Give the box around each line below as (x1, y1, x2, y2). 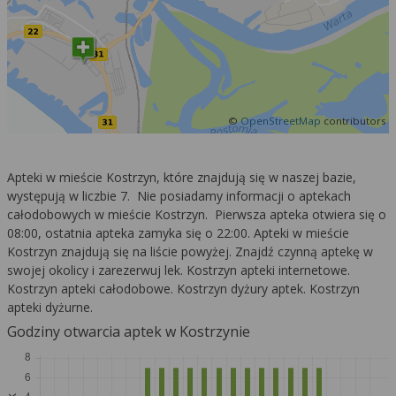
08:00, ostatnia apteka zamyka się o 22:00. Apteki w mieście (7, 225, 349, 242)
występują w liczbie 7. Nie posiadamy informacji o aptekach (7, 187, 351, 205)
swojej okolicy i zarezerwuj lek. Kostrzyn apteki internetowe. (7, 262, 350, 279)
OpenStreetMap (240, 114, 321, 128)
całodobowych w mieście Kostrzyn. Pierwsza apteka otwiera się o (7, 206, 386, 224)
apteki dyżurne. (7, 299, 93, 316)
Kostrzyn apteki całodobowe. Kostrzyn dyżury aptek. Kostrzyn (7, 280, 360, 298)
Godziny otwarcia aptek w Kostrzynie (7, 322, 250, 342)
